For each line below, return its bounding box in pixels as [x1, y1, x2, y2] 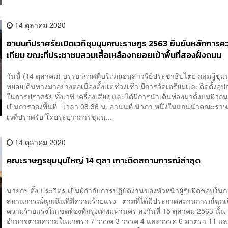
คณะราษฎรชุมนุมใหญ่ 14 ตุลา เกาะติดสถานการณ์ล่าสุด [7, 154, 201, 167]
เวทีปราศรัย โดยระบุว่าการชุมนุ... [7, 111, 112, 122]
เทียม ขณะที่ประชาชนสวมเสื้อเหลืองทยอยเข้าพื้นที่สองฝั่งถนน [7, 48, 222, 62]
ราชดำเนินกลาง [7, 60, 62, 73]
